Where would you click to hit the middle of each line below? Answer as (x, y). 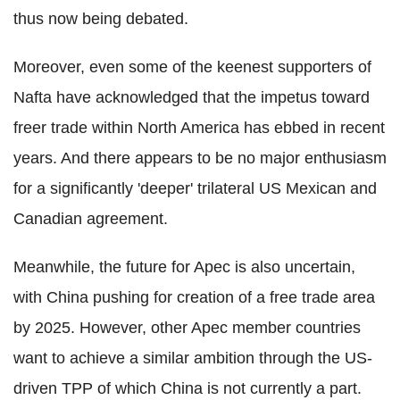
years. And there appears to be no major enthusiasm (200, 158)
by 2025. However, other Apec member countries (187, 327)
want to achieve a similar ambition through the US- (193, 358)
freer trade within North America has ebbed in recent (199, 127)
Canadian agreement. (91, 218)
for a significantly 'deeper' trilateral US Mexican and (195, 188)
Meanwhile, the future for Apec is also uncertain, (184, 267)
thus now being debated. (101, 18)
